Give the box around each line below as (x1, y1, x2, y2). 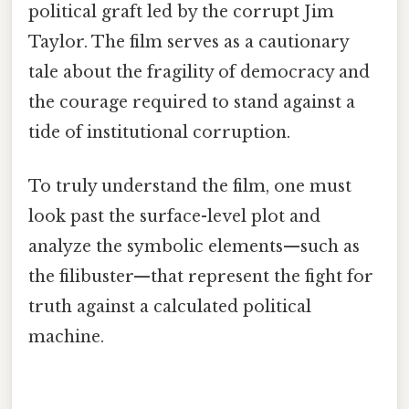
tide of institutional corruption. (28, 121, 290, 142)
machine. (28, 327, 104, 348)
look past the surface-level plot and (28, 206, 320, 227)
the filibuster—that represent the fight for (28, 267, 373, 288)
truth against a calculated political (28, 297, 311, 318)
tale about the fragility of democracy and (28, 61, 370, 82)
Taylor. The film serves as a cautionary (28, 31, 349, 52)
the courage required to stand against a (28, 91, 355, 112)
